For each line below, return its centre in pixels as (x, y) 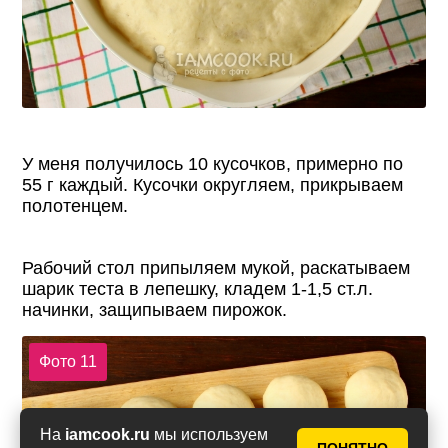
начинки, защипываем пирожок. (155, 310)
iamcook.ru (107, 434)
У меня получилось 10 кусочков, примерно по (213, 164)
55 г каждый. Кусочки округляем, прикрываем (213, 185)
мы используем (209, 434)
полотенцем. (75, 206)
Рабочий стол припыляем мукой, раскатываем (216, 268)
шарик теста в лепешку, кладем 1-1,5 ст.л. (198, 289)
